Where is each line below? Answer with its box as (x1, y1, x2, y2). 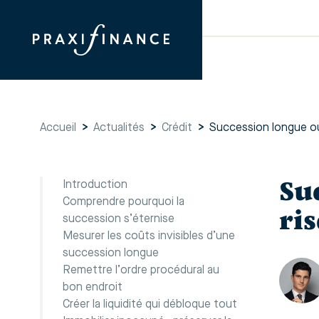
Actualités (93, 122, 145, 134)
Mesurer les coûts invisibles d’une (63, 231, 235, 242)
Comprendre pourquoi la (63, 197, 184, 208)
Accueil (40, 122, 76, 134)
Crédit (162, 122, 192, 134)
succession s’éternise (63, 214, 174, 225)
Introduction (63, 179, 127, 191)
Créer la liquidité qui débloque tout (63, 299, 237, 310)
